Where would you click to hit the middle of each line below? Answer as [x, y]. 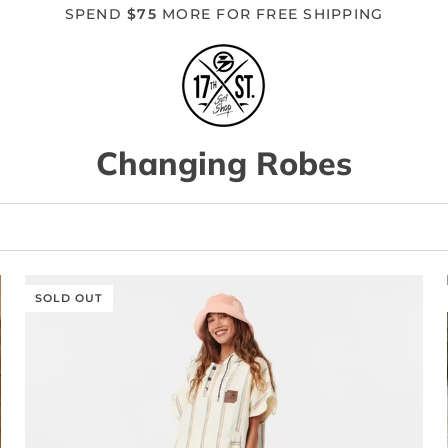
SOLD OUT [68, 297]
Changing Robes [224, 163]
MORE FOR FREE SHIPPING [270, 14]
